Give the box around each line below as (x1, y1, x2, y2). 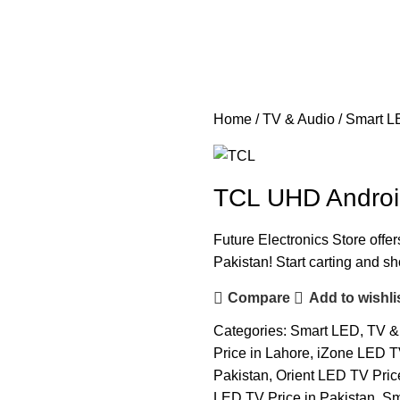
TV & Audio (262, 111, 335, 127)
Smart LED (290, 322, 360, 338)
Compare (228, 290, 291, 306)
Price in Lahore (213, 345, 310, 361)
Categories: (213, 322, 287, 338)
